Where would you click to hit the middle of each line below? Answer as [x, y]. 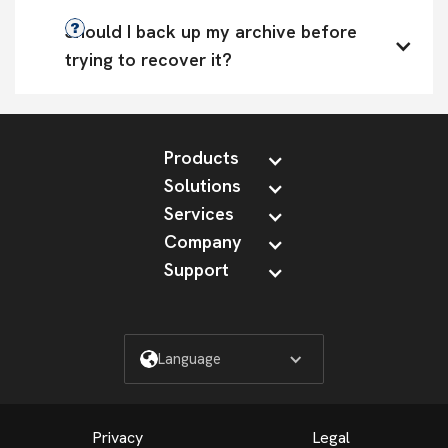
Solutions [202, 185]
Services [199, 213]
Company [203, 241]
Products [201, 157]
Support [196, 269]
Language [189, 359]
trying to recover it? [148, 59]
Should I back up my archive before [211, 31]
